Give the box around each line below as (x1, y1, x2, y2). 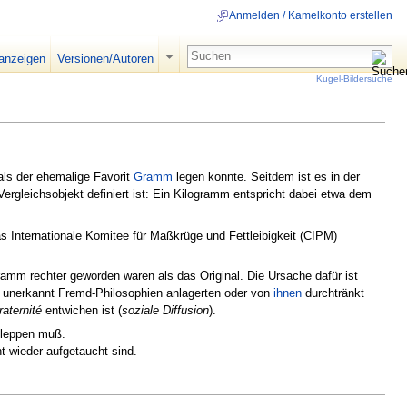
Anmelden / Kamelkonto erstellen (229, 9, 392, 23)
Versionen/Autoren (56, 52, 154, 65)
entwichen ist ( (42, 303, 122, 318)
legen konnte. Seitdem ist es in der (173, 169, 360, 184)
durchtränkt (302, 286, 364, 301)
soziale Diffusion (122, 303, 209, 318)
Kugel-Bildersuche (316, 73, 392, 84)
